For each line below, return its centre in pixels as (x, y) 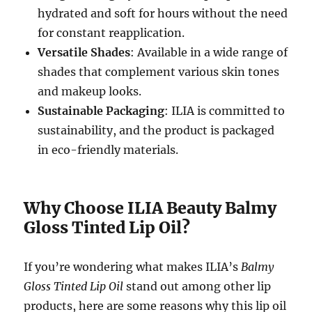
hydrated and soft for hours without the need (163, 13)
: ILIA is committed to (225, 110)
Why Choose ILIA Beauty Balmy (150, 208)
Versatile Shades (84, 52)
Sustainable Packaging (101, 110)
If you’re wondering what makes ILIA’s (133, 266)
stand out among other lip (197, 286)
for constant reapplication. (111, 32)
